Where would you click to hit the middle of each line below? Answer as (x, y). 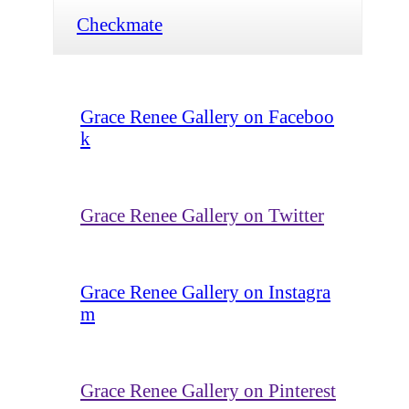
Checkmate (120, 24)
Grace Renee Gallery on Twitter (202, 215)
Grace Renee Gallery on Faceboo (207, 116)
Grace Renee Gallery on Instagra (205, 291)
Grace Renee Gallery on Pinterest (208, 390)
